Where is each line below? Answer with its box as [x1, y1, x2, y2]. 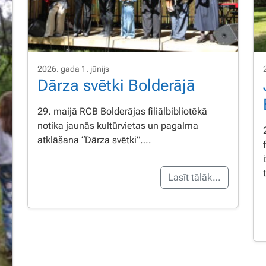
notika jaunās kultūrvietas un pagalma [37, 119, 198, 131]
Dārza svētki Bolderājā [37, 75, 195, 95]
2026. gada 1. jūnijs [37, 64, 109, 74]
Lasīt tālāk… [168, 171, 221, 183]
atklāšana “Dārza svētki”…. [37, 134, 151, 145]
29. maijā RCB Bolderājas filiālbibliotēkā [37, 105, 207, 117]
